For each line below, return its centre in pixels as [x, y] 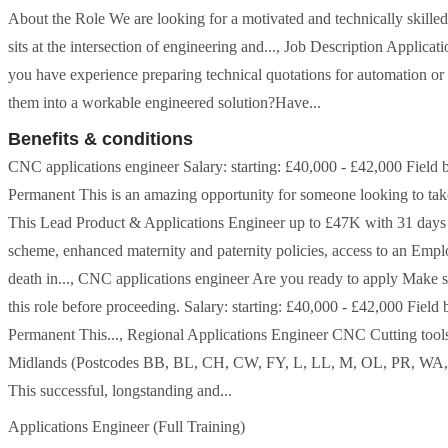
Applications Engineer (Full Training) [126, 426]
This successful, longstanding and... [120, 390]
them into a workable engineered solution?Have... [164, 102]
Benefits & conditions [100, 139]
